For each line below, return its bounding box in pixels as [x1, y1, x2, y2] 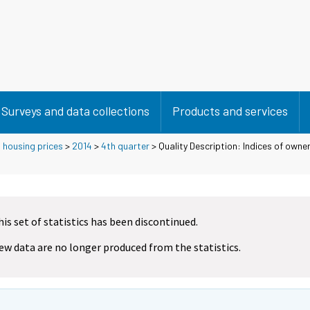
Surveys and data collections [1, 103, 149, 118]
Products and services [172, 103, 288, 118]
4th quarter [101, 139, 149, 152]
